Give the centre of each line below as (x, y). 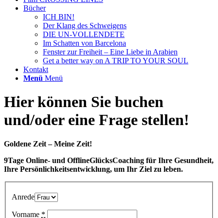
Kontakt (36, 69)
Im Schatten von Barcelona (84, 43)
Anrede (23, 197)
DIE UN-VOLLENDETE (84, 34)
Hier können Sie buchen (84, 102)
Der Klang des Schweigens (85, 26)
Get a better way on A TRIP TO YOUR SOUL (116, 61)
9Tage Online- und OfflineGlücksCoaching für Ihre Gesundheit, (109, 160)
